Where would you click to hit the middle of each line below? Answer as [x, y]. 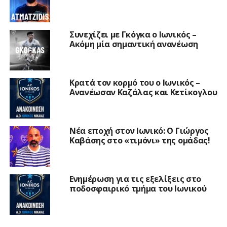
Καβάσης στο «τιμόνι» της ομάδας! [140, 140]
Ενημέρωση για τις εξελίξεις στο [135, 179]
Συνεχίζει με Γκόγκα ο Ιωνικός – [133, 34]
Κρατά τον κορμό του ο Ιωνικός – [135, 82]
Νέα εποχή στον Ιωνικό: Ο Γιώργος [139, 130]
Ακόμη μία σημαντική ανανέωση [134, 44]
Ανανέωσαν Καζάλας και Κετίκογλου [143, 92]
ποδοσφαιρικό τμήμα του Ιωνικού [138, 188]
